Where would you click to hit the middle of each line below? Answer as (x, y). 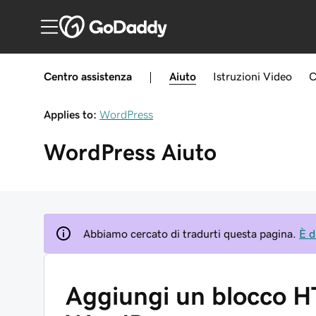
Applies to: (70, 114)
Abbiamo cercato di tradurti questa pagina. (190, 233)
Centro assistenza (88, 76)
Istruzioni (237, 76)
